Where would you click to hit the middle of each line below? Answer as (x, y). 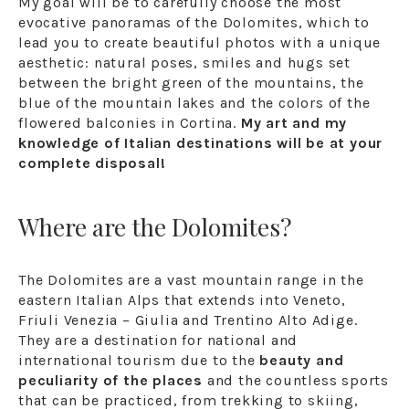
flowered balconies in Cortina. (130, 122)
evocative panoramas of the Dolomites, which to (194, 22)
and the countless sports (296, 381)
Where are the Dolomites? (155, 227)
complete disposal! (92, 163)
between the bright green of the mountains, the (191, 82)
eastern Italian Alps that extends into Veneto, (182, 300)
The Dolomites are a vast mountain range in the (191, 280)
